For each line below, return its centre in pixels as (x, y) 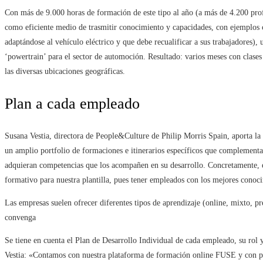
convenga (20, 218)
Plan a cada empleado (72, 104)
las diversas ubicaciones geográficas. (65, 72)
